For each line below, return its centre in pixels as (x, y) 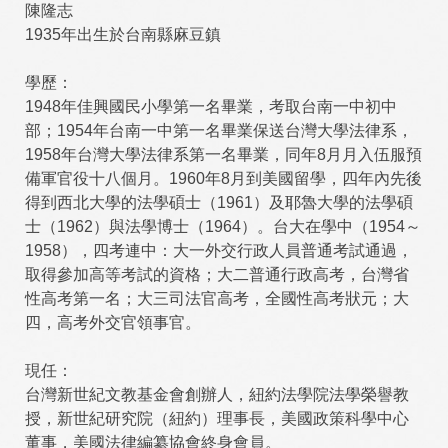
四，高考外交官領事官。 (113, 322)
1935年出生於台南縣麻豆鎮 (123, 34)
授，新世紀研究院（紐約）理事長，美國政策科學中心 (217, 418)
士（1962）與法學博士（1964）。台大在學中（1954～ (223, 226)
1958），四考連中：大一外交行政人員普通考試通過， (219, 250)
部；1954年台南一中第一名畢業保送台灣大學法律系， (219, 130)
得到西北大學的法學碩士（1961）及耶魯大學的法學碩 (219, 202)
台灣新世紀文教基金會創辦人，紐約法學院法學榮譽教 (217, 394)
